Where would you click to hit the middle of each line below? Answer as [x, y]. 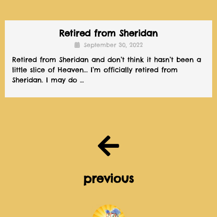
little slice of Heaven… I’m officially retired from [95, 70]
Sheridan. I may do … [48, 80]
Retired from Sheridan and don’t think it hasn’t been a [107, 60]
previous [108, 178]
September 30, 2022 [113, 45]
